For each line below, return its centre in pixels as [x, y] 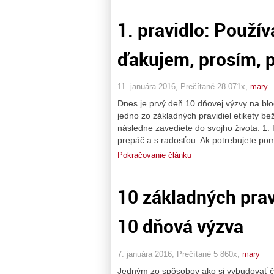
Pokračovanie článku [154, 155]
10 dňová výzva [180, 226]
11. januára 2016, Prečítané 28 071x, [184, 87]
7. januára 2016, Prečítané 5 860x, [180, 254]
